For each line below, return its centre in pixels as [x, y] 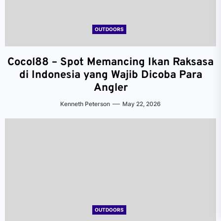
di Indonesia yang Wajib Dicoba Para [110, 75]
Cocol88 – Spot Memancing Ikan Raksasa [110, 62]
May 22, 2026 [142, 104]
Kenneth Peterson [85, 104]
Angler [110, 88]
